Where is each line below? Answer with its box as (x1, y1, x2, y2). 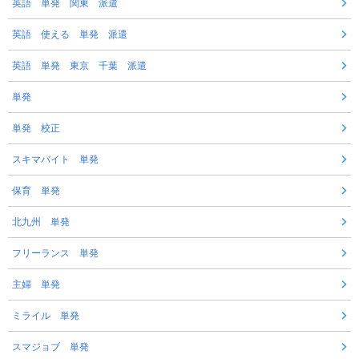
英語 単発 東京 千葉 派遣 (12, 60, 147, 72)
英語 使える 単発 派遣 (12, 29, 127, 41)
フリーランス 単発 (12, 248, 99, 260)
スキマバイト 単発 (12, 154, 99, 166)
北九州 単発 (12, 216, 70, 228)
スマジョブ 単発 (12, 341, 89, 353)
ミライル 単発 (12, 310, 79, 322)
